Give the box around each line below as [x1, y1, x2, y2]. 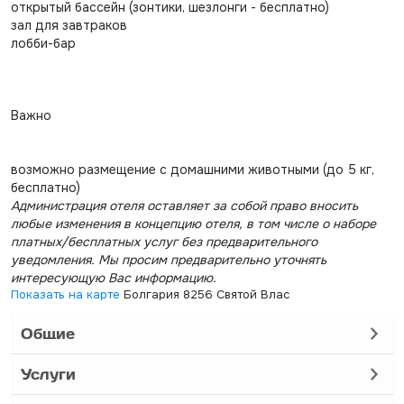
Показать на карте [10, 287, 120, 302]
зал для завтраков [10, 17, 127, 33]
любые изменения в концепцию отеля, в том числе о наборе [10, 216, 376, 232]
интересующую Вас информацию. [10, 270, 216, 286]
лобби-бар [10, 35, 76, 51]
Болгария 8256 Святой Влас [123, 287, 289, 302]
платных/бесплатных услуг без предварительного [10, 234, 317, 250]
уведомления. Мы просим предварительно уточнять [10, 252, 326, 268]
